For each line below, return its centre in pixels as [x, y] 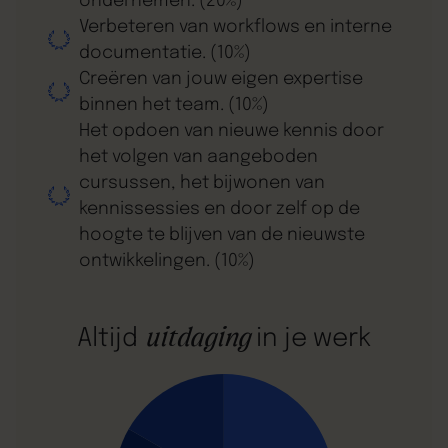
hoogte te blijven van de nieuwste [221, 235]
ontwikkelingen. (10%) [166, 261]
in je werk [310, 338]
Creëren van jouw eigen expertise [220, 79]
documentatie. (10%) [164, 53]
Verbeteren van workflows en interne [235, 27]
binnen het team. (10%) [173, 105]
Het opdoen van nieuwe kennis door [231, 131]
